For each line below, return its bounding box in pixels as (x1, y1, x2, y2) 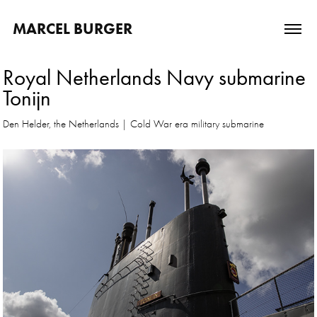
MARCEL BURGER (12, 19, 132, 38)
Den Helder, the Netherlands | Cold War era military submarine (3, 117, 265, 130)
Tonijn (3, 85, 52, 111)
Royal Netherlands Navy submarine (3, 64, 306, 91)
